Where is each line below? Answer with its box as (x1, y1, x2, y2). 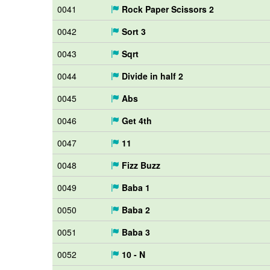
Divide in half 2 (119, 70, 183, 82)
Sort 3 (119, 25, 146, 37)
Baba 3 (119, 226, 150, 238)
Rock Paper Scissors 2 (119, 3, 214, 15)
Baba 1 (119, 181, 150, 193)
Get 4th (119, 115, 152, 127)
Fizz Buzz (119, 159, 160, 171)
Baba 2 (119, 204, 150, 216)
